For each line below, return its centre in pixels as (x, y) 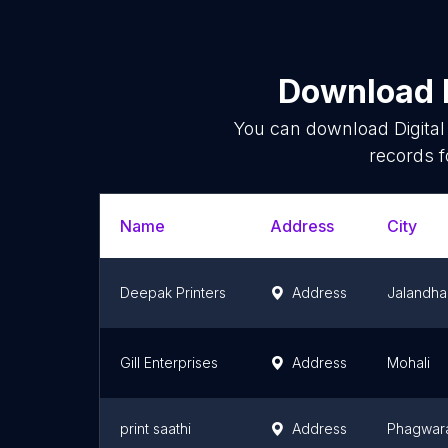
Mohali (408, 362)
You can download (313, 128)
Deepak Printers (173, 292)
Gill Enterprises (169, 362)
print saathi (155, 428)
